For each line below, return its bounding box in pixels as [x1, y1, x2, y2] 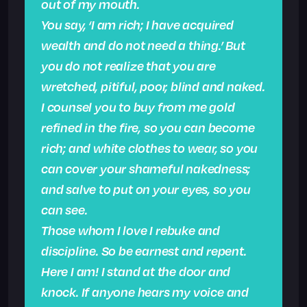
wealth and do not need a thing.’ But [41, 37, 245, 53]
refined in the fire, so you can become [41, 119, 255, 136]
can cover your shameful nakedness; [41, 160, 251, 177]
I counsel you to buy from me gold [41, 99, 235, 115]
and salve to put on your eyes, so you [41, 181, 251, 197]
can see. [41, 201, 88, 218]
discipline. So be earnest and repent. [41, 243, 247, 259]
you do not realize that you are [41, 58, 216, 74]
